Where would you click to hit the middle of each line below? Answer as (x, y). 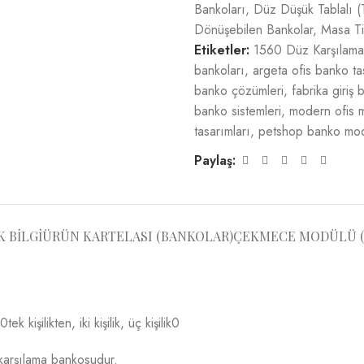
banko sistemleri (238, 111)
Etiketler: (222, 50)
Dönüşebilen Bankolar (253, 30)
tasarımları (222, 131)
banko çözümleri (239, 91)
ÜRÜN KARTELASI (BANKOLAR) (137, 236)
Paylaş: (215, 160)
